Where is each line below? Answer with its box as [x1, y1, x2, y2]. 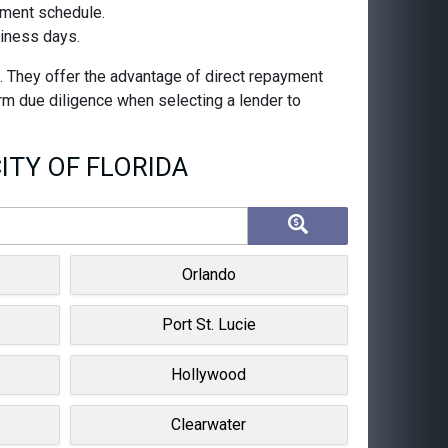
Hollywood [171, 364, 247, 384]
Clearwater [171, 414, 247, 434]
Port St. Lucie [161, 314, 256, 334]
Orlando [181, 264, 236, 284]
